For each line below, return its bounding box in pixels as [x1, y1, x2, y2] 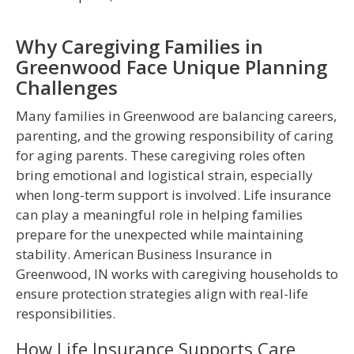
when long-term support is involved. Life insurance [16, 186, 331, 205]
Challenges [16, 74, 118, 101]
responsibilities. [16, 304, 115, 323]
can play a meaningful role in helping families [16, 205, 303, 224]
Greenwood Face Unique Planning [16, 54, 327, 81]
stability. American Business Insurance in [16, 245, 272, 264]
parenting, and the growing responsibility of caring [16, 126, 333, 145]
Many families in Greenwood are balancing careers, [16, 107, 337, 126]
